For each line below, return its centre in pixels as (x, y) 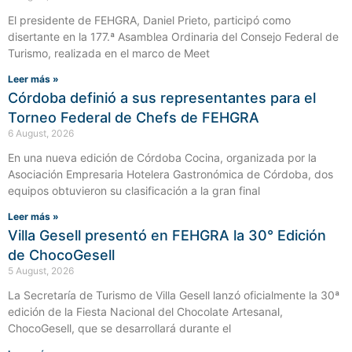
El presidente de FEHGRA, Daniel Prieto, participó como (149, 20)
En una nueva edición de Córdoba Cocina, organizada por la (162, 158)
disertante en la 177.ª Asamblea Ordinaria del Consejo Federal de (173, 37)
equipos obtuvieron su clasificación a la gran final (134, 191)
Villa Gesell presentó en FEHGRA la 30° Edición (167, 236)
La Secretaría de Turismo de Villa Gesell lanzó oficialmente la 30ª (174, 295)
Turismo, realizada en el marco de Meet (109, 53)
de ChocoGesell (61, 255)
